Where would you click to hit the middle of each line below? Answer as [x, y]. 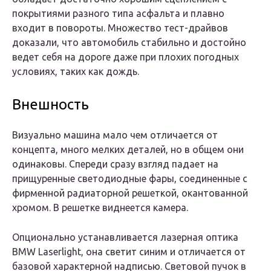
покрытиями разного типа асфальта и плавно [118, 14]
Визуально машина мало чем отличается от [115, 135]
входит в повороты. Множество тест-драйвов [120, 28]
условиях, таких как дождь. [76, 72]
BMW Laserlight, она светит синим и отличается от [129, 252]
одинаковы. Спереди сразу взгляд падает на [115, 164]
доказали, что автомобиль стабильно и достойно [129, 43]
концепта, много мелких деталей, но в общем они [128, 150]
